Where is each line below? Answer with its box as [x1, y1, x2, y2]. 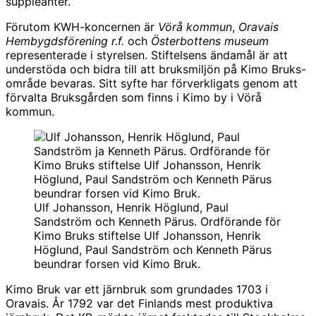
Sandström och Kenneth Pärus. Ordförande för [34, 214, 281, 229]
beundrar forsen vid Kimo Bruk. [34, 256, 200, 271]
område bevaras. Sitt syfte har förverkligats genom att [6, 75, 298, 90]
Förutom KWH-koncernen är [6, 19, 158, 34]
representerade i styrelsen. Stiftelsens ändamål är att [6, 47, 288, 62]
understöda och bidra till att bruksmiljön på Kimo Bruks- [6, 61, 306, 76]
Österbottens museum [151, 33, 269, 48]
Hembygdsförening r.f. [6, 33, 124, 48]
